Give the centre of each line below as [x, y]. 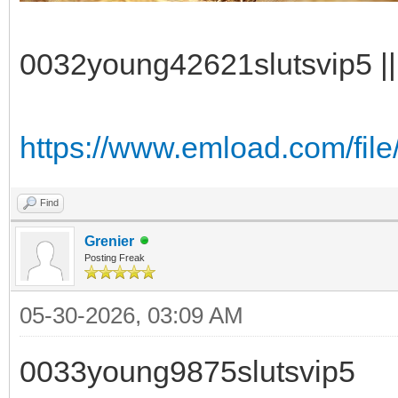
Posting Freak [115, 257]
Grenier [109, 241]
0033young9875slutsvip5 [187, 371]
